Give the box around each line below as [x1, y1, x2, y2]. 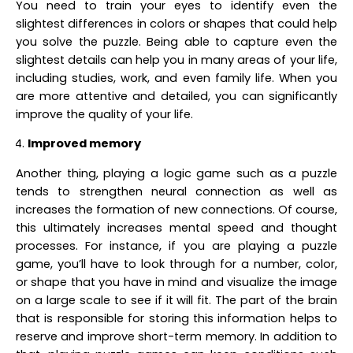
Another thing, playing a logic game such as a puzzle [16, 165, 337, 181]
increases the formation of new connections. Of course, [16, 201, 337, 217]
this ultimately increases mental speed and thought [16, 219, 337, 236]
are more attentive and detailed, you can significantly [16, 88, 337, 105]
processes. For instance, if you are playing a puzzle [16, 237, 337, 254]
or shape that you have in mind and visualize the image [16, 273, 337, 290]
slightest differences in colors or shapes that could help [16, 16, 337, 32]
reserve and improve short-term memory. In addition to [16, 328, 337, 344]
